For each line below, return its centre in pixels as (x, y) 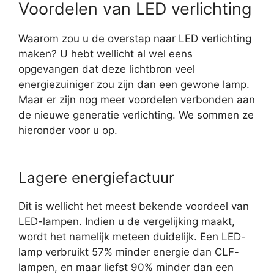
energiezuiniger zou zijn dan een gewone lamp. (134, 84)
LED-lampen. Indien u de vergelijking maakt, (127, 221)
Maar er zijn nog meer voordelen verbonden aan (137, 100)
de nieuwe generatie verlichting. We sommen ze (136, 115)
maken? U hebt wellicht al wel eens (106, 54)
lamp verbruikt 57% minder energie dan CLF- (129, 252)
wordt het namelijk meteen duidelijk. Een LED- (132, 237)
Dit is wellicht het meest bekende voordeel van (134, 206)
